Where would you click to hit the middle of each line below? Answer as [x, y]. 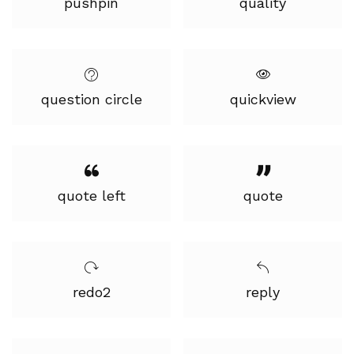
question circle [91, 99]
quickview [263, 99]
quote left [91, 196]
